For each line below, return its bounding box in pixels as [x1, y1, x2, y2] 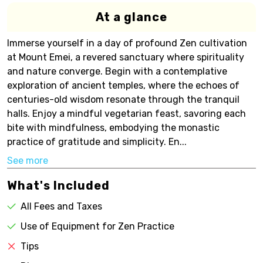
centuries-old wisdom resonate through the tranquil [7, 94, 240, 105]
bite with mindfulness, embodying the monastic [7, 122, 220, 133]
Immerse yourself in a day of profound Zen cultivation [7, 38, 247, 49]
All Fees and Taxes [21, 201, 102, 212]
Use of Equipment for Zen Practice [21, 221, 174, 232]
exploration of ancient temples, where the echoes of [7, 80, 240, 91]
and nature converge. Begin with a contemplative [7, 66, 227, 77]
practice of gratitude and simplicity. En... [7, 136, 187, 147]
